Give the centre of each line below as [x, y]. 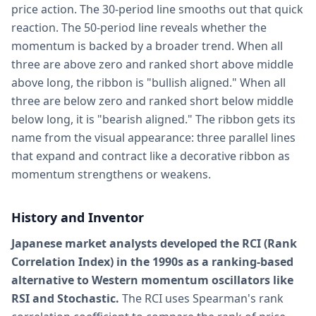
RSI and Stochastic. [65, 298]
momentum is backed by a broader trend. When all [147, 46]
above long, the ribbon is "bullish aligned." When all [148, 83]
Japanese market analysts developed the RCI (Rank [154, 243]
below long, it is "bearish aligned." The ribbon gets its [153, 119]
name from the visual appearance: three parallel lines [153, 138]
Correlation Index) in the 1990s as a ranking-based [152, 262]
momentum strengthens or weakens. [111, 174]
